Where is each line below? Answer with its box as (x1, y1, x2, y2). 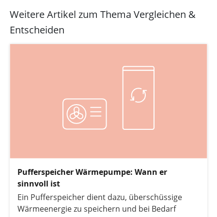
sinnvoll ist (17, 178, 60, 189)
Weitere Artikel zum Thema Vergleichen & (10, 8, 196, 21)
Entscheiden (10, 23, 64, 36)
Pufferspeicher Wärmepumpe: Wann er (17, 167, 167, 177)
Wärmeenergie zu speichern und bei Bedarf (17, 203, 176, 214)
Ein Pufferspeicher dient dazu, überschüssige (17, 192, 182, 202)
